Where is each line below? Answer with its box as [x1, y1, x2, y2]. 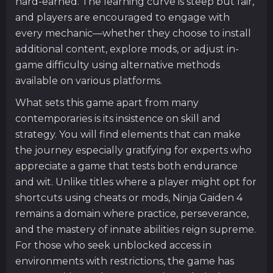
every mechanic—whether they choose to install [15, 27, 251, 39]
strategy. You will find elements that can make [15, 128, 241, 140]
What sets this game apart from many [15, 96, 199, 108]
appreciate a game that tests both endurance [15, 160, 238, 172]
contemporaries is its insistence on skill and [15, 112, 221, 124]
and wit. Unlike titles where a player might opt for [15, 175, 257, 188]
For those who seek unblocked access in [15, 239, 211, 251]
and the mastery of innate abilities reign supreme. [15, 223, 256, 235]
